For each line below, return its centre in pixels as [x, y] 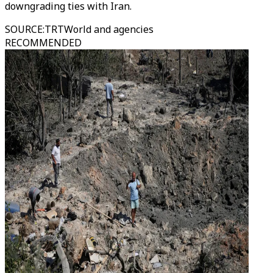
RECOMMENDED [43, 43]
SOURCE [24, 29]
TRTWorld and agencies [99, 29]
